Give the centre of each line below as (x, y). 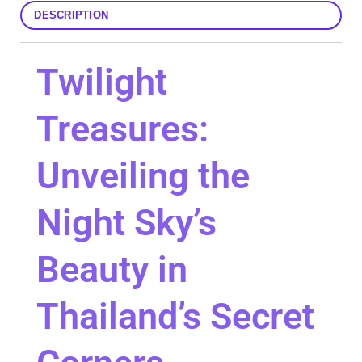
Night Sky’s (126, 223)
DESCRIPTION (72, 15)
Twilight (102, 82)
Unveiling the (143, 176)
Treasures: (122, 129)
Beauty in (112, 270)
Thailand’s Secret (175, 317)
